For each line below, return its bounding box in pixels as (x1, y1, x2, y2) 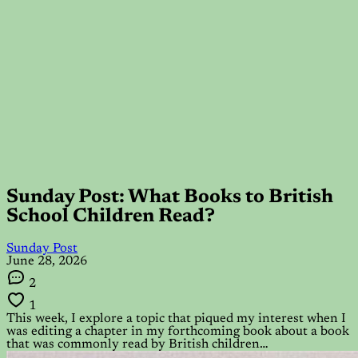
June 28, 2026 (6, 254, 87, 268)
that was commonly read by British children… (6, 337, 268, 351)
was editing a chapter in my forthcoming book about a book (6, 324, 349, 338)
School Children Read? (6, 206, 215, 226)
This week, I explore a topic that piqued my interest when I (6, 312, 346, 325)
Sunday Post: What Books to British (6, 187, 333, 207)
